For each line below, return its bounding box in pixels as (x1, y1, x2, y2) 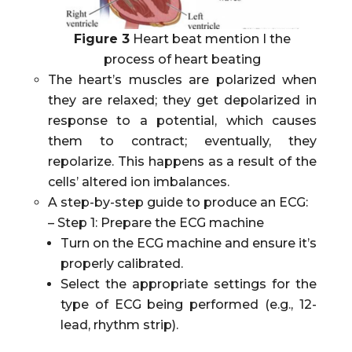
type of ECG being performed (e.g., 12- (60, 297, 317, 313)
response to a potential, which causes (47, 113, 317, 129)
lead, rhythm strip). (60, 317, 178, 333)
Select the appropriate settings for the (60, 277, 317, 292)
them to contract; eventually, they (47, 134, 317, 149)
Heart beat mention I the (129, 31, 291, 47)
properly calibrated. (60, 256, 183, 272)
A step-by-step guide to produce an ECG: (47, 195, 308, 211)
